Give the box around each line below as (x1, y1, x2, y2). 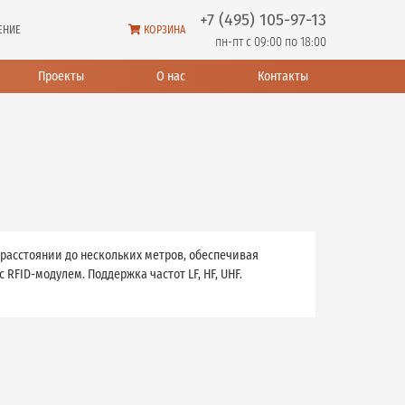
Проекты (38, 69, 85, 85)
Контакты (258, 69, 308, 85)
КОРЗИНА (144, 24, 185, 37)
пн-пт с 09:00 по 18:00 (215, 34, 326, 51)
